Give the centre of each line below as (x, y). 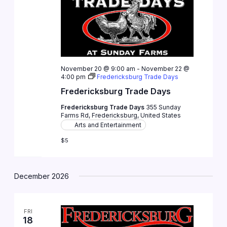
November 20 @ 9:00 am (98, 69)
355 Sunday (163, 107)
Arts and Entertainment (108, 125)
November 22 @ (165, 69)
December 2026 (42, 176)
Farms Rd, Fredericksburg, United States (121, 116)
